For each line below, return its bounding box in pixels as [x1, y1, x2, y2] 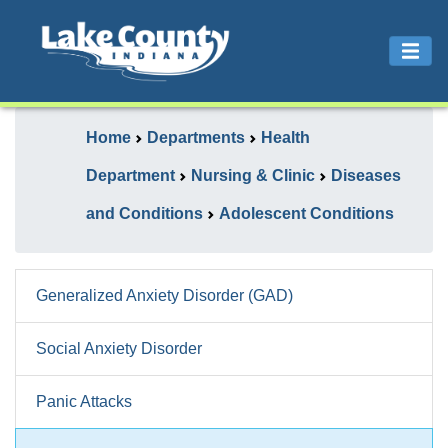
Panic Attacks [36, 393, 132, 410]
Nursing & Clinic [191, 167, 315, 184]
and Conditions [86, 205, 203, 222]
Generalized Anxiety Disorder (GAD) [36, 287, 293, 304]
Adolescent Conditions [219, 205, 394, 222]
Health [261, 129, 310, 146]
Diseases [331, 167, 401, 184]
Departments [147, 129, 245, 146]
